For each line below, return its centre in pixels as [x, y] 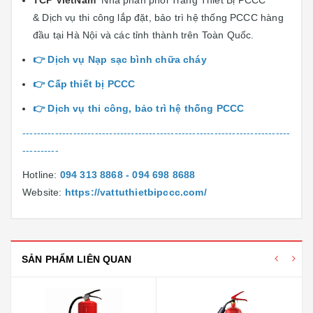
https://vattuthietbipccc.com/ [136, 192]
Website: [44, 192]
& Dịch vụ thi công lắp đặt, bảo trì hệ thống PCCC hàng [158, 17]
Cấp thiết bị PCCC [92, 84]
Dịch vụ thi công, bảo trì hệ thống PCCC [146, 108]
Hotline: [41, 175]
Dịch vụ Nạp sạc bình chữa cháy [127, 59]
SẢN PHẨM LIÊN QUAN [77, 259]
